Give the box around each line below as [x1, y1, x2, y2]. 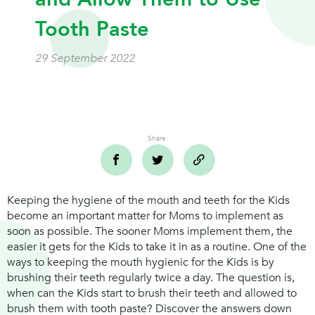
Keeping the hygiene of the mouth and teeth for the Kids [7, 193, 290, 209]
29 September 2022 [35, 51, 135, 67]
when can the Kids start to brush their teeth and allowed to [7, 285, 297, 302]
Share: [147, 134, 168, 144]
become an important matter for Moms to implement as [7, 208, 283, 224]
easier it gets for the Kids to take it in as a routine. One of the [7, 239, 307, 255]
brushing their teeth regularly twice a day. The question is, [7, 270, 295, 286]
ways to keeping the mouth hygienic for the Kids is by [7, 255, 274, 271]
